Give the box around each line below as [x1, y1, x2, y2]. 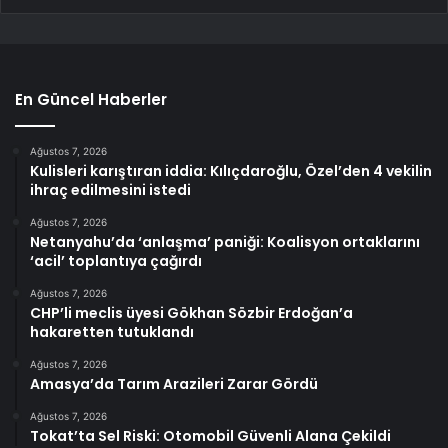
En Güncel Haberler [15, 88, 167, 110]
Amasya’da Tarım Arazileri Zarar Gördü [30, 373, 318, 394]
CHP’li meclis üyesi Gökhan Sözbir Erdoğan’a [30, 302, 353, 323]
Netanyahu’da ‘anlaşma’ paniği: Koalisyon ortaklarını [30, 231, 420, 252]
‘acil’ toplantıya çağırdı [30, 250, 202, 271]
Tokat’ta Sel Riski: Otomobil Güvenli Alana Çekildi [30, 425, 391, 446]
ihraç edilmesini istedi [30, 179, 191, 200]
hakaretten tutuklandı [30, 321, 194, 342]
